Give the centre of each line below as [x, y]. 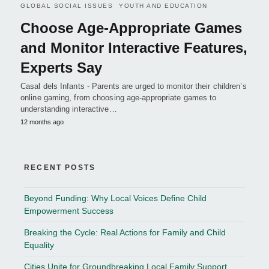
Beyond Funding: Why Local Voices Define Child [115, 198]
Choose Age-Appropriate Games [131, 28]
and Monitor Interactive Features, [134, 48]
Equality [39, 245]
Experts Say [61, 68]
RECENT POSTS [60, 168]
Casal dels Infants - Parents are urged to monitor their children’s [134, 86]
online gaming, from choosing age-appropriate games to [119, 98]
